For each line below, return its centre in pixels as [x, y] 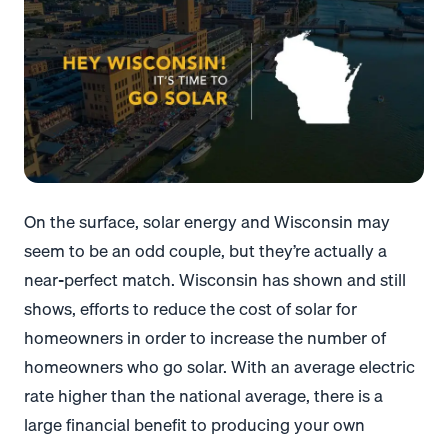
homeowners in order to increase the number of [205, 337]
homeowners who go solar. [127, 366]
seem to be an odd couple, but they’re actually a [205, 250]
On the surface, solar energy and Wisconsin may [207, 221]
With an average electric [323, 366]
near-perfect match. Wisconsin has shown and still [215, 279]
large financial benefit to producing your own [194, 424]
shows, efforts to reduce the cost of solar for [190, 308]
